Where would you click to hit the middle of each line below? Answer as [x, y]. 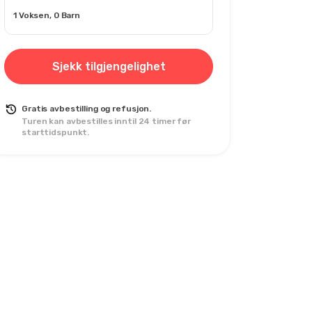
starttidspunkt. [56, 132]
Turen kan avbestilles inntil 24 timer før [107, 121]
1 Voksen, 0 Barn [47, 15]
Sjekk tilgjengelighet [109, 66]
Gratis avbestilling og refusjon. [87, 108]
